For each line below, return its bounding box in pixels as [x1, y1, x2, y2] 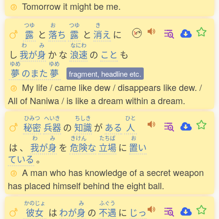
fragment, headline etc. [69, 68, 141, 79]
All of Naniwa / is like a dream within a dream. [8, 94, 185, 107]
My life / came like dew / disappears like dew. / [22, 81, 202, 93]
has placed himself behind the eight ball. [8, 179, 164, 192]
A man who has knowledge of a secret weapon [22, 166, 204, 178]
